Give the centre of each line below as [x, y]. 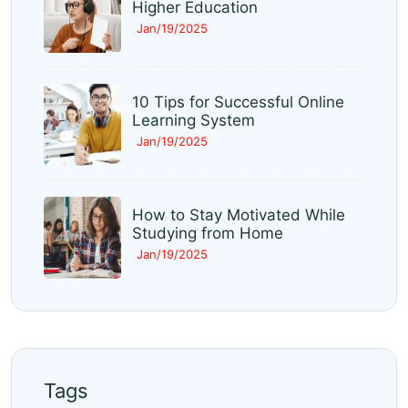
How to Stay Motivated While [239, 215]
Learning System [194, 121]
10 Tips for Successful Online [238, 102]
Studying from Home [208, 234]
